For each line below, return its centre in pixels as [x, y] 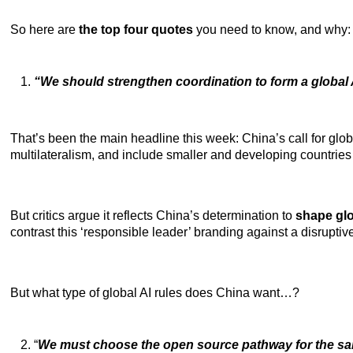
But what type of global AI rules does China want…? [155, 292]
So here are [45, 29]
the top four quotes [136, 29]
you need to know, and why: [272, 29]
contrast [32, 232]
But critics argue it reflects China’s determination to [153, 215]
